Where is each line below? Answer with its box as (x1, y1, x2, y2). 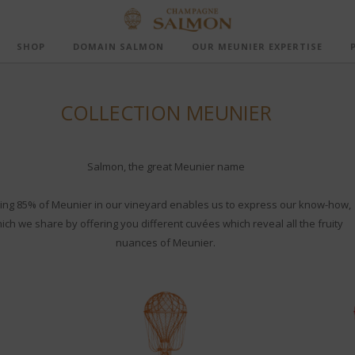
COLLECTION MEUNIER (59, 99, 272, 126)
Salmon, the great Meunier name (86, 159, 245, 174)
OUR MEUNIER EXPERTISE (192, 40, 323, 52)
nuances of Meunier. (116, 235, 216, 250)
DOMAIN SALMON (73, 40, 164, 52)
